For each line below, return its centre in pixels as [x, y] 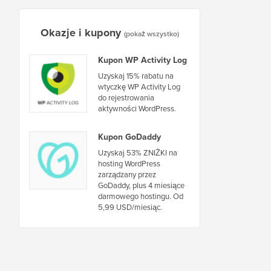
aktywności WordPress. [137, 108]
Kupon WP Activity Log [142, 60]
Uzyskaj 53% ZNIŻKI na [138, 152]
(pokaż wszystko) [151, 34]
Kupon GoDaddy [129, 137]
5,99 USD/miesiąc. [130, 207]
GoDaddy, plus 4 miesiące [141, 185]
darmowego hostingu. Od [141, 196]
